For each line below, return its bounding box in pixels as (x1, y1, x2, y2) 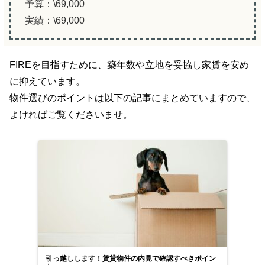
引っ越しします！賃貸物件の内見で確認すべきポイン (46, 254, 216, 263)
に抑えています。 (9, 76, 85, 87)
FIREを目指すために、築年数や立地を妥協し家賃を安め (9, 60, 249, 70)
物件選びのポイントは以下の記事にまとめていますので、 (9, 93, 256, 104)
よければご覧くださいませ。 (9, 109, 132, 120)
